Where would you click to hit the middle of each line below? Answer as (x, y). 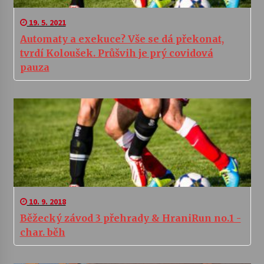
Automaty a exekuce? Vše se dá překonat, (122, 39)
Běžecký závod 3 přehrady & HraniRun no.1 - (130, 218)
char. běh (42, 232)
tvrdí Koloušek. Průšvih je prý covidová (116, 53)
